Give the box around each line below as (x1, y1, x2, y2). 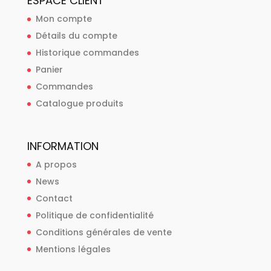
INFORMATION (27, 138, 99, 154)
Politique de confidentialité (35, 209, 154, 221)
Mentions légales (35, 243, 111, 255)
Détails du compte (35, 30, 117, 42)
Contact (35, 192, 73, 204)
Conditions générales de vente (35, 226, 172, 238)
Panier (35, 64, 63, 76)
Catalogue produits (35, 97, 123, 110)
